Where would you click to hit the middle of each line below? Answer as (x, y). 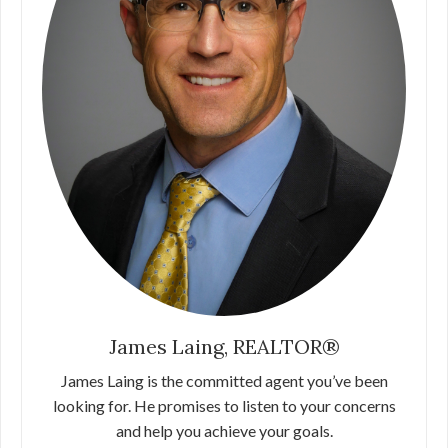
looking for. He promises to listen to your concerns (224, 405)
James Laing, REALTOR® (224, 346)
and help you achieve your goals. (224, 430)
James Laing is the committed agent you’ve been (224, 380)
